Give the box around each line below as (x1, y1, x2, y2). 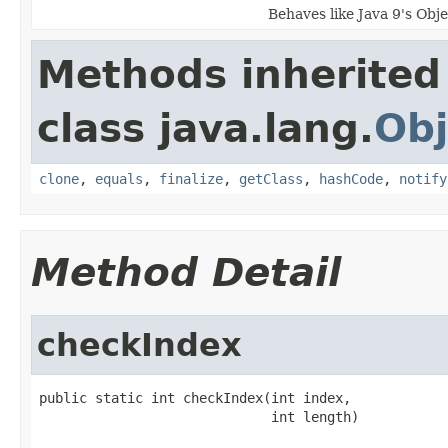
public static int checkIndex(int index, (39, 389, 351, 406)
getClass (239, 170, 303, 187)
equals (95, 170, 143, 187)
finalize (159, 170, 223, 187)
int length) (39, 408, 359, 425)
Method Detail (31, 249, 341, 295)
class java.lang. (37, 105, 374, 151)
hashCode (319, 170, 383, 187)
